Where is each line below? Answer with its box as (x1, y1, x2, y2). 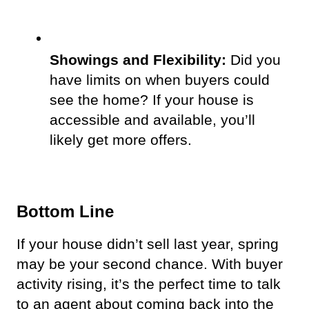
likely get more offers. (50, 131, 200, 148)
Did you (226, 51, 281, 68)
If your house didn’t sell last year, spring (17, 235, 279, 252)
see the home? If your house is (50, 91, 254, 108)
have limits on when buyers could (50, 71, 270, 88)
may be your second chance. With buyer (17, 255, 283, 272)
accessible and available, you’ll (50, 111, 255, 128)
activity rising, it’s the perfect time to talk (17, 275, 281, 292)
